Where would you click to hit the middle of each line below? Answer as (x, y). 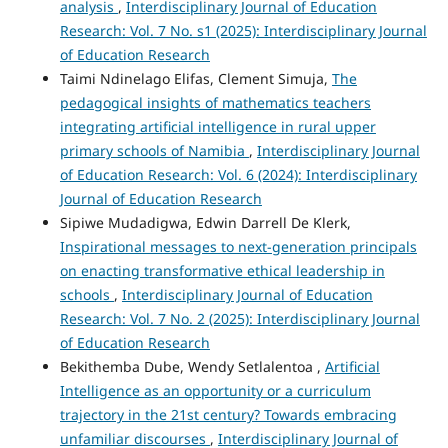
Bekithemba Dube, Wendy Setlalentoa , (192, 366)
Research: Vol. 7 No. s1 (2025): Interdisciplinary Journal (243, 30)
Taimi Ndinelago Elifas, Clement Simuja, (195, 78)
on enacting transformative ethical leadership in (222, 270)
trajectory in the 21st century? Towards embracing (228, 414)
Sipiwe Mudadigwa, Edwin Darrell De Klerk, (205, 222)
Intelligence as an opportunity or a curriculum (215, 390)
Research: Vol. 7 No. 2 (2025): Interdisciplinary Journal (239, 318)
